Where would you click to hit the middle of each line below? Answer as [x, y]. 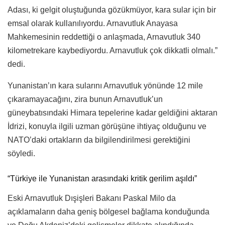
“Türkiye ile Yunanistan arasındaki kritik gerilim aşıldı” [102, 178]
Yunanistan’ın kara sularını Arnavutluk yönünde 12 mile [105, 86]
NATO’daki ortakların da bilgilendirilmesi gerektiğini [99, 140]
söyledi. [21, 154]
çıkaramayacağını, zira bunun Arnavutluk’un [85, 99]
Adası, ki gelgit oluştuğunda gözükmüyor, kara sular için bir [112, 10]
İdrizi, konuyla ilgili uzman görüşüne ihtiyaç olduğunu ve [107, 127]
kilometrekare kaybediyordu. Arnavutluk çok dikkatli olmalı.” [113, 51]
